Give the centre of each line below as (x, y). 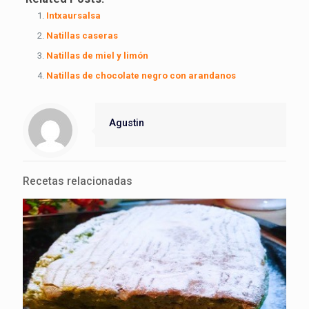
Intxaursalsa (73, 16)
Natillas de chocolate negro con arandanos (141, 76)
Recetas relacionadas (78, 181)
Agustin (127, 123)
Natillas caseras (82, 36)
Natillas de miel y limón (97, 56)
